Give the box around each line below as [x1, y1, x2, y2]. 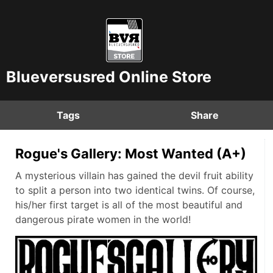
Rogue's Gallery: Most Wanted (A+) [15, 146, 246, 161]
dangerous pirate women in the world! [15, 213, 191, 225]
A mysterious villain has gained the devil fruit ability [15, 169, 253, 182]
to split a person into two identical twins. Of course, [15, 184, 255, 196]
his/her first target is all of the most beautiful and [15, 199, 243, 211]
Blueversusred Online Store [6, 68, 211, 87]
